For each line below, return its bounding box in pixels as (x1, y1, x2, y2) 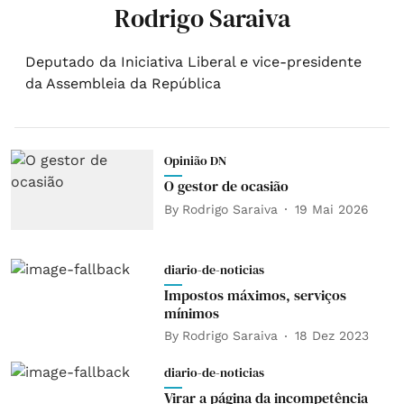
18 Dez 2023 (294, 328, 369, 344)
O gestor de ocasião (163, 176, 289, 196)
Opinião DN (163, 151, 226, 170)
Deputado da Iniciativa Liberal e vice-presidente (25, 53, 362, 70)
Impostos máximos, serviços (163, 284, 346, 305)
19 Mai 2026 (294, 201, 369, 216)
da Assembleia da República (25, 75, 221, 92)
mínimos (163, 302, 219, 323)
